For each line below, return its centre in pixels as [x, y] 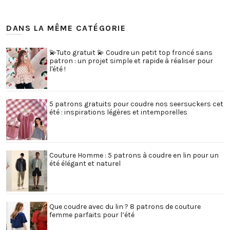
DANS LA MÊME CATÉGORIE [66, 28]
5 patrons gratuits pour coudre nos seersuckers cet [136, 104]
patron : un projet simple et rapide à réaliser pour [131, 61]
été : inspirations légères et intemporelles [118, 112]
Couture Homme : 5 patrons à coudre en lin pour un [134, 155]
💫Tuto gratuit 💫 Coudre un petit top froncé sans [131, 52]
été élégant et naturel [85, 163]
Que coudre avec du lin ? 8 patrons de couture [125, 206]
